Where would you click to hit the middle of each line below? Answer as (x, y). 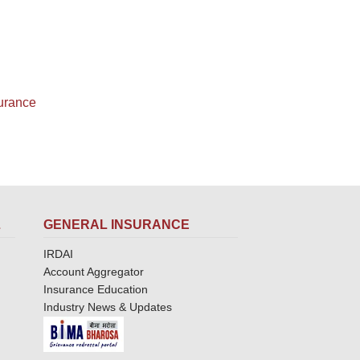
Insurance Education (95, 289)
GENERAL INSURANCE (116, 225)
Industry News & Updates (107, 307)
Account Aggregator (93, 272)
